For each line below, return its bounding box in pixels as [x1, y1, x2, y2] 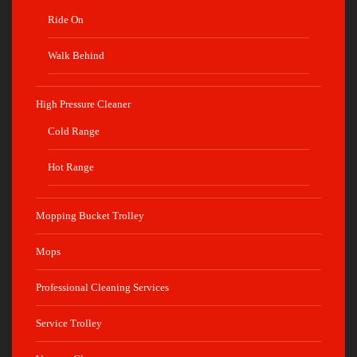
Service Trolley [36, 317, 102, 329]
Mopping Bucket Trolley [36, 210, 144, 222]
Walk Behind [48, 49, 104, 61]
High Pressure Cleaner [36, 98, 131, 110]
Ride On [48, 14, 84, 25]
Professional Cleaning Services [36, 281, 169, 293]
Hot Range [48, 161, 94, 173]
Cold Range [48, 125, 100, 137]
